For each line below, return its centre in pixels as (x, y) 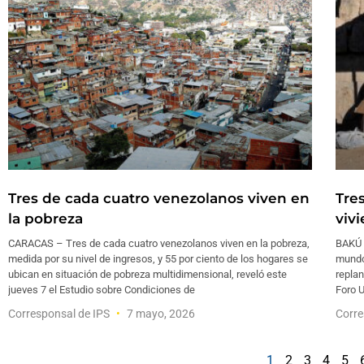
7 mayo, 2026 (160, 314)
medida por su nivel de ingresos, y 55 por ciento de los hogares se (158, 259)
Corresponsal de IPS (60, 314)
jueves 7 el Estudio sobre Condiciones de (102, 290)
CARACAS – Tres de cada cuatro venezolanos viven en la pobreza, (159, 244)
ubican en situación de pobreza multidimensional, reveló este (147, 275)
